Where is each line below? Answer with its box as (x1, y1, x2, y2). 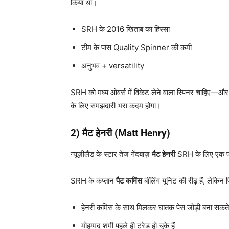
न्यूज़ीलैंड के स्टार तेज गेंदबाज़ (71, 149, 152, 159)
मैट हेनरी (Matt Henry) (82, 127, 170, 140)
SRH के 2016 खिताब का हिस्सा (81, 24, 170, 34)
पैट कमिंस (116, 176, 142, 186)
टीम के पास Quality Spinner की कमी (81, 42, 192, 53)
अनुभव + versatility (81, 61, 144, 71)
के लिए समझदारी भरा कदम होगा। (71, 101, 161, 111)
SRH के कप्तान (71, 176, 116, 186)
